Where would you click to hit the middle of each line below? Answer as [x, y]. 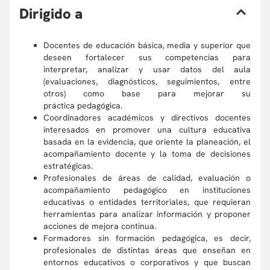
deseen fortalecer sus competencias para [147, 57]
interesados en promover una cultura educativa [147, 130]
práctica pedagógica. [84, 105]
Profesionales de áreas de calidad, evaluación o [147, 178]
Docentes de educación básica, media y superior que [147, 45]
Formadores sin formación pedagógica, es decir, [147, 238]
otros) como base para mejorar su [147, 93]
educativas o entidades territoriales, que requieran [147, 202]
